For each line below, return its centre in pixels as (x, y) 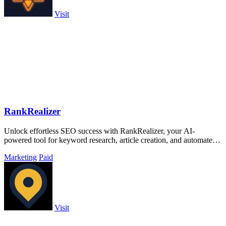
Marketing (20, 157)
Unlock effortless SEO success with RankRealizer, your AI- (99, 131)
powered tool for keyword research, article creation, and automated (110, 140)
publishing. (22, 149)
